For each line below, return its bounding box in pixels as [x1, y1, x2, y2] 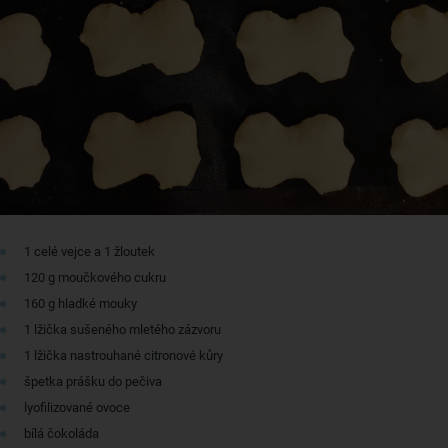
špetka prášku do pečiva [24, 373, 162, 389]
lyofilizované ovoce [24, 399, 130, 415]
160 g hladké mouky [24, 295, 137, 311]
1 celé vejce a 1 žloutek [24, 243, 155, 259]
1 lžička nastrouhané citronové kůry [24, 347, 223, 363]
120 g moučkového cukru [24, 269, 166, 285]
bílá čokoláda [24, 425, 99, 441]
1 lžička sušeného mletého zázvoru [24, 321, 221, 337]
